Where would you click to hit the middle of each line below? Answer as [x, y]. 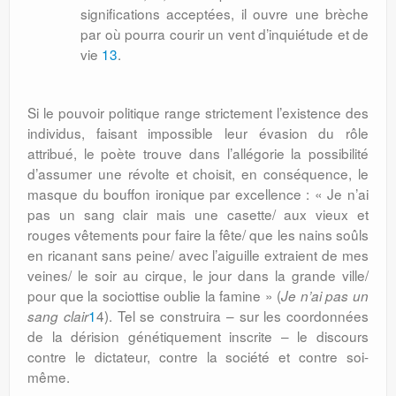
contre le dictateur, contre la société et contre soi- [198, 356]
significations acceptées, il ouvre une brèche [225, 13]
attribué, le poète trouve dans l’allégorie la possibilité [198, 153]
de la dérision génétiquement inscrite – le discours [198, 336]
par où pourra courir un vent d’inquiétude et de [225, 34]
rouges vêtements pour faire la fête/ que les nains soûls [198, 234]
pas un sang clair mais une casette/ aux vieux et [198, 214]
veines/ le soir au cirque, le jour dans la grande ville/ [198, 275]
